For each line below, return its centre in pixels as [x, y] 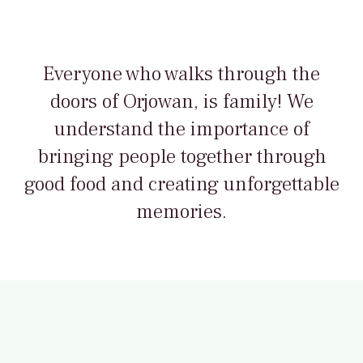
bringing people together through [181, 156]
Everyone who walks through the [181, 74]
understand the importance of [181, 129]
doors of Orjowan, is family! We [181, 101]
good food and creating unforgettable [181, 184]
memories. [181, 211]
